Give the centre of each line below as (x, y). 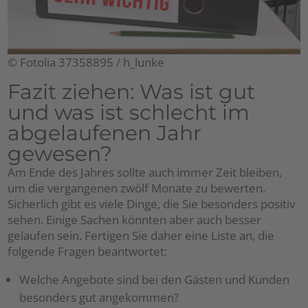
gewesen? (60, 154)
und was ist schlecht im (129, 113)
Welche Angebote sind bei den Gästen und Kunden (155, 280)
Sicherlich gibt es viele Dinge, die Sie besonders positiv (152, 204)
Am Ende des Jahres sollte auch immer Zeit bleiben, (145, 173)
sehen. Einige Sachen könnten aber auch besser (135, 220)
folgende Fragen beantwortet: (88, 252)
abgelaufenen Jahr (105, 133)
